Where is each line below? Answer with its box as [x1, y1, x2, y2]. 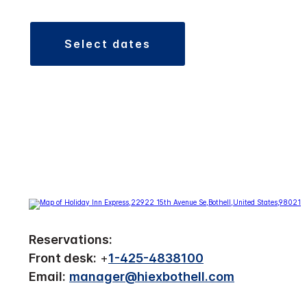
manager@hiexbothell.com [69, 269, 234, 284]
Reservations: [29, 232, 112, 247]
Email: [29, 269, 66, 284]
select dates [73, 37, 151, 51]
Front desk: [29, 251, 97, 266]
